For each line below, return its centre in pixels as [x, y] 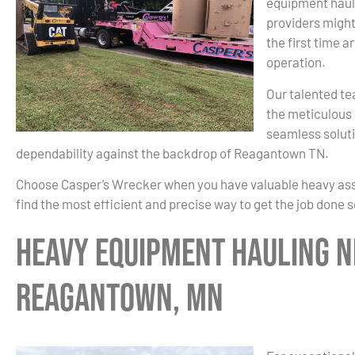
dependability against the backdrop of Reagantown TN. [174, 153]
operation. [296, 62]
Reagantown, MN [120, 300]
